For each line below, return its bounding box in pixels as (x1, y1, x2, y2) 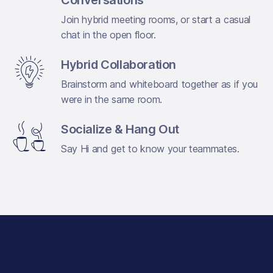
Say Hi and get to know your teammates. (61, 142, 239, 155)
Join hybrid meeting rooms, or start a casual (61, 13, 250, 26)
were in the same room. (61, 93, 162, 105)
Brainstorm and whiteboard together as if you (61, 77, 258, 90)
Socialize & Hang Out (61, 121, 179, 136)
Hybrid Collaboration (61, 57, 176, 72)
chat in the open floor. (61, 28, 156, 41)
